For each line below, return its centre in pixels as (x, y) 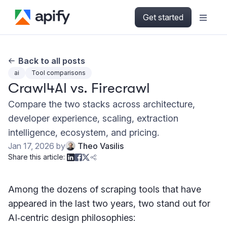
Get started (163, 17)
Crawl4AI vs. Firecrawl (79, 88)
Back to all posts (52, 61)
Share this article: (36, 157)
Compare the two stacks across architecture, (102, 104)
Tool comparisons (59, 73)
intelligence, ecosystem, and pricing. (84, 133)
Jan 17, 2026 (31, 146)
